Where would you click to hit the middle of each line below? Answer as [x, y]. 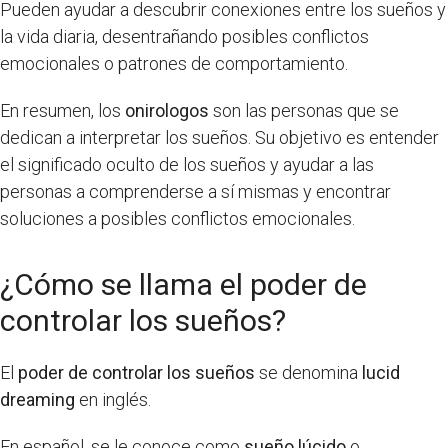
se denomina [308, 372]
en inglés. [113, 399]
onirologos [167, 110]
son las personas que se [304, 110]
